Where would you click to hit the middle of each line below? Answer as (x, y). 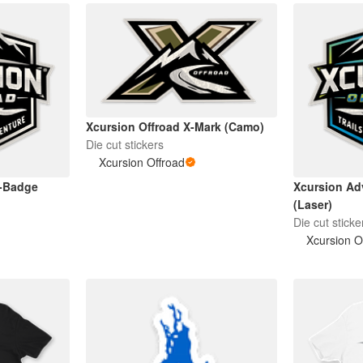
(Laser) (313, 205)
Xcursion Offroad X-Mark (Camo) (175, 127)
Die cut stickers (124, 145)
